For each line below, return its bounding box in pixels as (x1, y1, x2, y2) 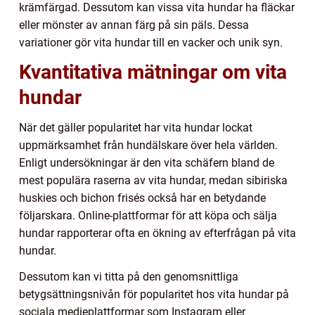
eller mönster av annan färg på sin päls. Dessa (19, 18, 249, 32)
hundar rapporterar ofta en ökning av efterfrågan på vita (19, 226, 296, 240)
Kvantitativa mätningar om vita (19, 60, 287, 84)
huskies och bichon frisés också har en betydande (19, 191, 266, 205)
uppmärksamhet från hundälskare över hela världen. (19, 139, 278, 153)
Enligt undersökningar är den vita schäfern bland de (19, 156, 274, 170)
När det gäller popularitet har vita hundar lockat (19, 121, 252, 135)
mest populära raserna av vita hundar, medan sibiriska (19, 174, 288, 188)
